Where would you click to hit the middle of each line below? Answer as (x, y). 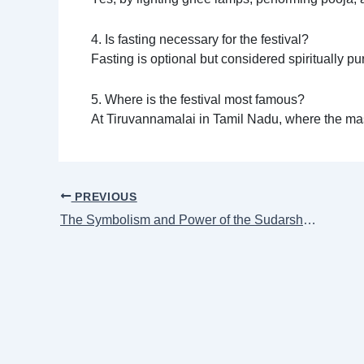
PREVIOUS (104, 197)
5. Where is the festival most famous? (198, 99)
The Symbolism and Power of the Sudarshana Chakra (310, 220)
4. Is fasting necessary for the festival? (200, 40)
